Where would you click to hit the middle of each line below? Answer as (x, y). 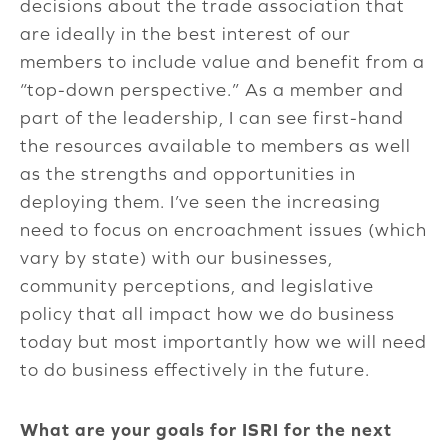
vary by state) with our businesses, (176, 258)
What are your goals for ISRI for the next (206, 430)
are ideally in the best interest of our (185, 34)
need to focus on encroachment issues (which (223, 230)
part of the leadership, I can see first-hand (212, 118)
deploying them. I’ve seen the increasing (200, 202)
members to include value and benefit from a (222, 62)
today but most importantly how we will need (223, 342)
